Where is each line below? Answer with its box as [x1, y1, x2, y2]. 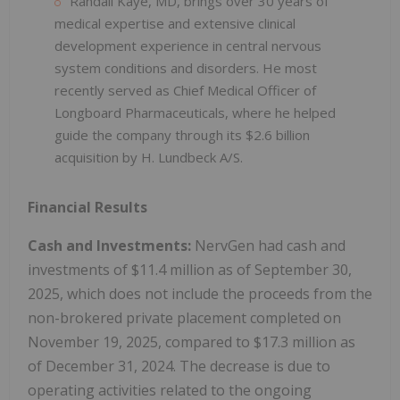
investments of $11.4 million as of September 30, [28, 260, 352, 280]
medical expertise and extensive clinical [54, 14, 296, 33]
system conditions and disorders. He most [54, 59, 317, 78]
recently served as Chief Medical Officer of [54, 81, 316, 100]
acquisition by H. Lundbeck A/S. [54, 148, 243, 167]
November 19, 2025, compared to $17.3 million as [28, 332, 355, 353]
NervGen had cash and [195, 236, 346, 256]
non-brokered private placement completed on [28, 308, 341, 329]
